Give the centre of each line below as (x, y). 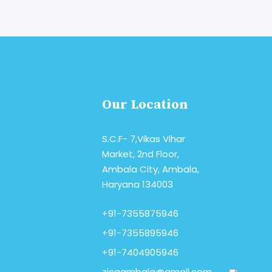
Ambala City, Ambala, (151, 169)
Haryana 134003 (138, 185)
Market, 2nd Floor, (141, 154)
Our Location (145, 105)
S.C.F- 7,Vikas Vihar (144, 139)
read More (29, 12)
